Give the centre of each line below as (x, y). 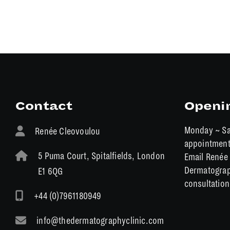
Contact (44, 107)
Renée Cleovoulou (68, 131)
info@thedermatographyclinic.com (100, 221)
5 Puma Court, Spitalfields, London (102, 156)
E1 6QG (51, 171)
